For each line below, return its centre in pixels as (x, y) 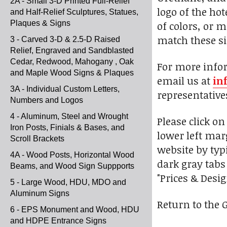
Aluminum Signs (40, 193)
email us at (185, 81)
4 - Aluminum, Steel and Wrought (69, 116)
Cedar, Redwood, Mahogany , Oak (72, 62)
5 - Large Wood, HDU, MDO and (68, 182)
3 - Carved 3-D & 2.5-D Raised (65, 39)
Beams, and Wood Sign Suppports (72, 166)
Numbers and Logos (47, 100)
